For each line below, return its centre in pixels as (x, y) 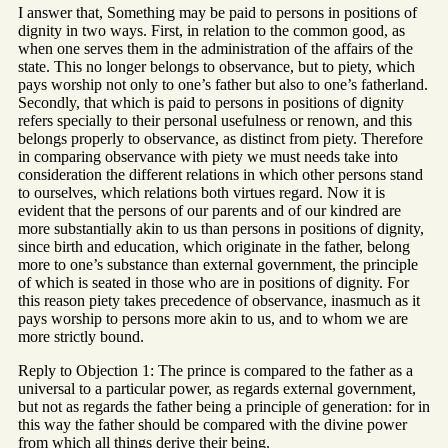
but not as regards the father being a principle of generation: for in (224, 407)
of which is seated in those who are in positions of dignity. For (213, 283)
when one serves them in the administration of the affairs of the (215, 49)
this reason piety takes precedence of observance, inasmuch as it (219, 301)
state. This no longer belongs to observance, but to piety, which (216, 67)
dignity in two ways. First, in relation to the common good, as (211, 31)
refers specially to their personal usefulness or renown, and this (215, 121)
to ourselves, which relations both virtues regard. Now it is (201, 193)
